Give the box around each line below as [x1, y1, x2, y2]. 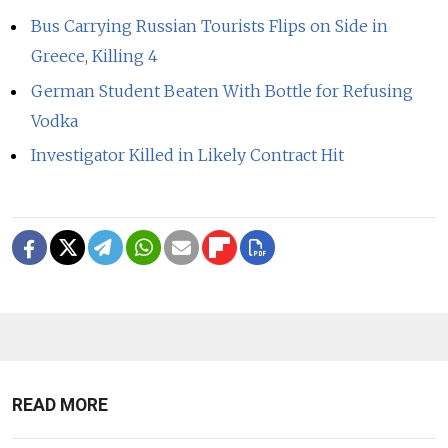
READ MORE [12, 395, 108, 416]
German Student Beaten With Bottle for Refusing [31, 80, 414, 101]
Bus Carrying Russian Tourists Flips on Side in [31, 15, 389, 36]
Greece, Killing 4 [31, 45, 159, 66]
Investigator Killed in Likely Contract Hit [31, 145, 345, 166]
